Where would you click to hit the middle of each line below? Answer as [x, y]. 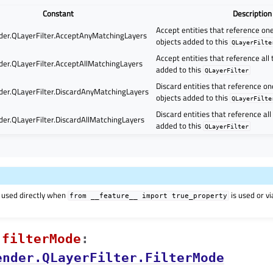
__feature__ [115, 196]
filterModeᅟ [41, 239]
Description [252, 14]
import [155, 196]
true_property [200, 196]
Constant [58, 14]
